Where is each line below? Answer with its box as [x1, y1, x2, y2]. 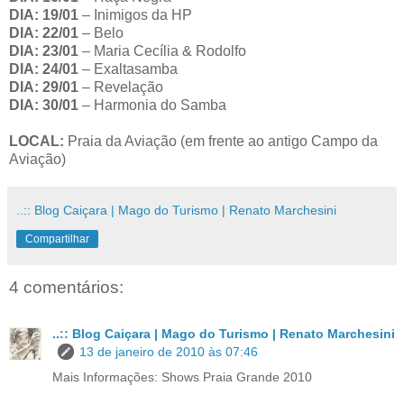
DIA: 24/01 [9, 60, 78, 77]
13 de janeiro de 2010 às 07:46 [79, 344, 258, 360]
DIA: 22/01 [9, 24, 78, 41]
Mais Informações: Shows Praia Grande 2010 [52, 370, 312, 385]
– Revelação [78, 78, 163, 95]
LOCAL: [9, 133, 64, 149]
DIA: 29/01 [9, 78, 78, 95]
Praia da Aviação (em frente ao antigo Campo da [64, 133, 378, 149]
